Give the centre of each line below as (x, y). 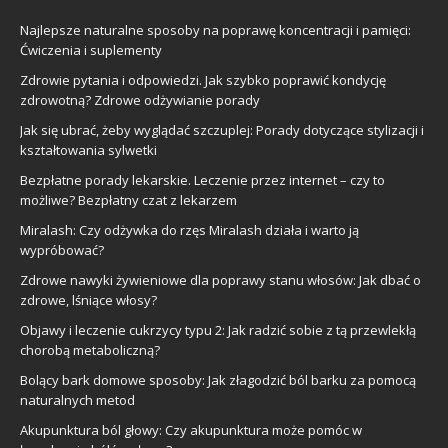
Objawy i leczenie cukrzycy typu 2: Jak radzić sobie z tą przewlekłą (218, 329)
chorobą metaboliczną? (90, 349)
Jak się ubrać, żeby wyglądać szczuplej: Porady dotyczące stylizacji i (222, 129)
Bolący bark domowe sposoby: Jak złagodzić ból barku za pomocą (218, 379)
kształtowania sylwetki (88, 149)
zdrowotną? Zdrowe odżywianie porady (140, 99)
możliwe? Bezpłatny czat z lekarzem (128, 199)
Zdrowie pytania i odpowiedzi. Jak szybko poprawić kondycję (203, 79)
